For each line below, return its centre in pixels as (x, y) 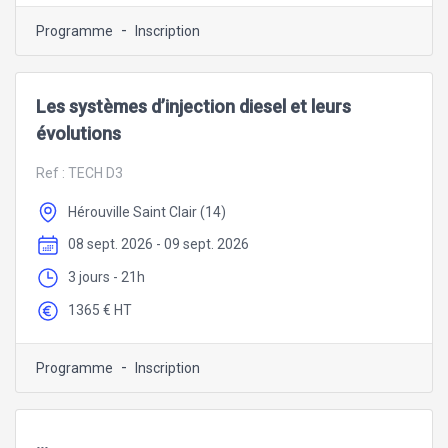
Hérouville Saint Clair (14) (147, 211)
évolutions (78, 133)
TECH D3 (95, 172)
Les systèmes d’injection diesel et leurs (193, 106)
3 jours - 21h (106, 277)
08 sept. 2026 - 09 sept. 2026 (158, 244)
